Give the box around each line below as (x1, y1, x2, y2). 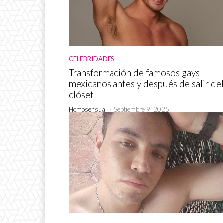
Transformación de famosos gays (69, 67, 200, 79)
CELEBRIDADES (69, 55, 114, 63)
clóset (69, 89, 94, 101)
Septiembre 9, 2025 (114, 105, 169, 113)
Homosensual (69, 105, 107, 113)
